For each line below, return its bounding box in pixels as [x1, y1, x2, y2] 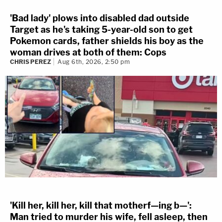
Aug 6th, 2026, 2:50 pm [57, 58, 130, 65]
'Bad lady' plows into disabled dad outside [10, 13, 189, 23]
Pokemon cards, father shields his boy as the [10, 36, 204, 46]
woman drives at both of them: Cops [10, 47, 166, 57]
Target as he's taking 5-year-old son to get [10, 24, 193, 35]
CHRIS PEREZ [10, 58, 51, 65]
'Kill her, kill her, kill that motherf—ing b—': [10, 200, 192, 211]
